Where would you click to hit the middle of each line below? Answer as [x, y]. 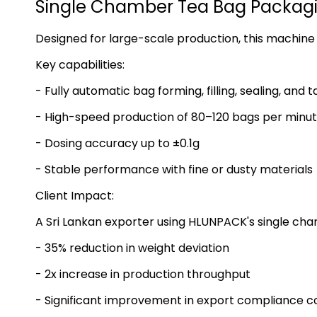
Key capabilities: [80, 64]
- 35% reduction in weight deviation [132, 248]
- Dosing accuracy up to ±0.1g [117, 143]
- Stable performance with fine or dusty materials [174, 169]
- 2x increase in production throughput [143, 274]
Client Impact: [75, 195]
